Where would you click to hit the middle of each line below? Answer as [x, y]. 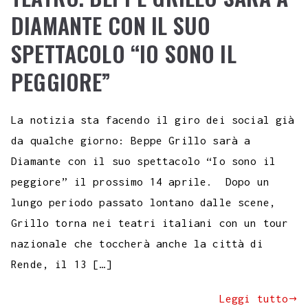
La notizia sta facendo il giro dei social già [153, 120]
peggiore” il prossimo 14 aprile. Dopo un [140, 182]
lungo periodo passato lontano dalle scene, [144, 202]
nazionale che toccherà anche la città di [137, 244]
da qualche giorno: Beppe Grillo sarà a [131, 141]
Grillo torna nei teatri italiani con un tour [150, 223]
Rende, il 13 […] [62, 264]
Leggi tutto [254, 299]
